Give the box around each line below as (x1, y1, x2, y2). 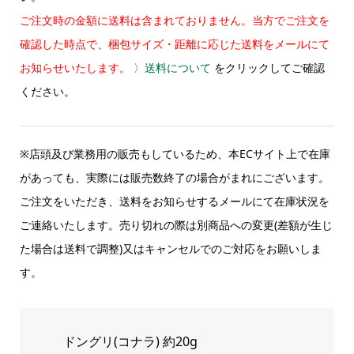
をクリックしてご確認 (210, 60, 325, 76)
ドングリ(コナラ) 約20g (62, 333, 198, 351)
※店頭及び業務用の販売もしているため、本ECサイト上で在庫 (19, 146, 330, 162)
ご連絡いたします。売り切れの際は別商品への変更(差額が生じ (19, 217, 333, 233)
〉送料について (133, 60, 211, 76)
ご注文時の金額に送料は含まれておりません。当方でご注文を (19, 13, 330, 28)
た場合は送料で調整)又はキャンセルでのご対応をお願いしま (19, 241, 322, 257)
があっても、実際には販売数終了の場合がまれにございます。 (19, 170, 330, 186)
